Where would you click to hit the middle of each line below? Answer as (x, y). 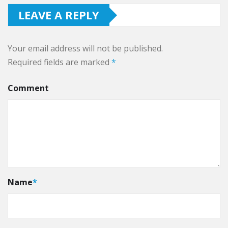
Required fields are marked (60, 62)
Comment (28, 88)
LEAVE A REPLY (59, 15)
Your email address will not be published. (85, 49)
